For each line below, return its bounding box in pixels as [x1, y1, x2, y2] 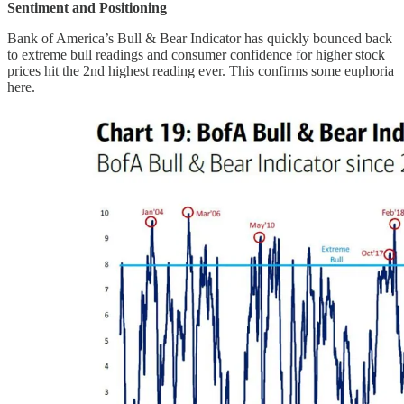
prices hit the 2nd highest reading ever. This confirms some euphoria [7, 62, 394, 78]
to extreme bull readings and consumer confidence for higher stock [7, 46, 385, 62]
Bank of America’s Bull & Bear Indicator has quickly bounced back [7, 30, 392, 46]
